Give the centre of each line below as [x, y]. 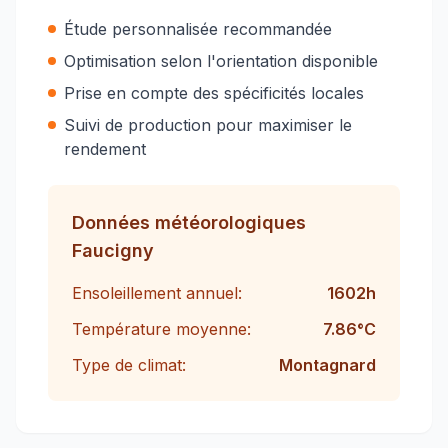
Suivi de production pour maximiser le [208, 125]
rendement [105, 149]
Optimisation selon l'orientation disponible [221, 61]
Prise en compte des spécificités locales [214, 93]
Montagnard [327, 365]
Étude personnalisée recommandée [198, 29]
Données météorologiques [189, 222]
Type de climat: [129, 365]
